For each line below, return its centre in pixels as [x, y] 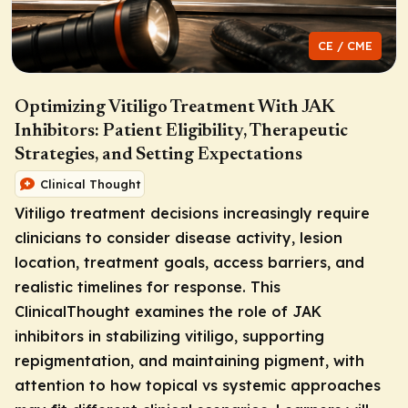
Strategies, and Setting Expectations [158, 154]
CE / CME [345, 45]
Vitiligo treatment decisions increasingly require [192, 213]
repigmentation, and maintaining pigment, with [189, 360]
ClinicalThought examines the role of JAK [168, 311]
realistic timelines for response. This [148, 286]
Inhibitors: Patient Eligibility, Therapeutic [181, 131]
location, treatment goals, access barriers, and [189, 262]
